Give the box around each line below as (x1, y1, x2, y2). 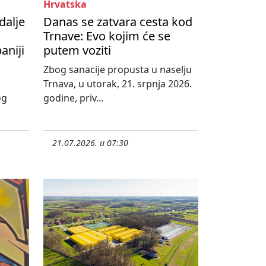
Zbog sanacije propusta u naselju (43, 63, 192, 77)
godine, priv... (43, 91, 103, 105)
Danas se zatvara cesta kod (43, 14, 192, 30)
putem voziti (43, 42, 111, 59)
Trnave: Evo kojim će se (43, 28, 170, 45)
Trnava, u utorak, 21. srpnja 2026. (43, 77, 192, 91)
